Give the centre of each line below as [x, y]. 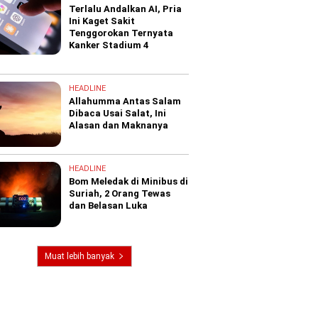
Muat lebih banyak [79, 256]
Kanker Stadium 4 [109, 45]
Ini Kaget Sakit [102, 21]
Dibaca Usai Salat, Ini [118, 113]
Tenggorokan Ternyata [121, 33]
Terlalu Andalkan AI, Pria [126, 9]
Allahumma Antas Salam [125, 101]
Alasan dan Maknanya [119, 125]
